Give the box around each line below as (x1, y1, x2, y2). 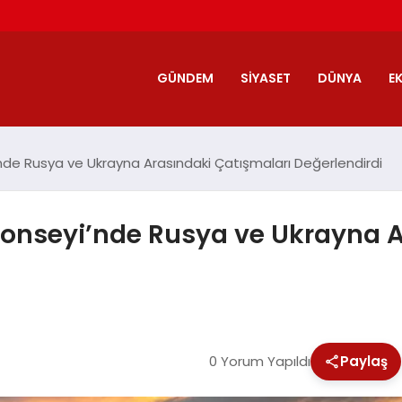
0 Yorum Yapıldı (208, 351, 310, 371)
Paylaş (339, 351, 388, 371)
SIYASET (240, 68, 291, 87)
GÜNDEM (156, 68, 214, 87)
